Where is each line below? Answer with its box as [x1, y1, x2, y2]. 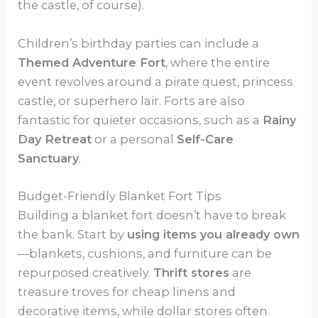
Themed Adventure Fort [18, 55, 166, 70]
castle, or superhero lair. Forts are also [18, 93, 246, 108]
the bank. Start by [18, 226, 128, 241]
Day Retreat [18, 131, 92, 146]
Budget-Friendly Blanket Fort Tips [18, 188, 222, 203]
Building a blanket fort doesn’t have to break [18, 207, 287, 222]
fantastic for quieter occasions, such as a [18, 112, 263, 127]
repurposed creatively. [18, 265, 154, 280]
